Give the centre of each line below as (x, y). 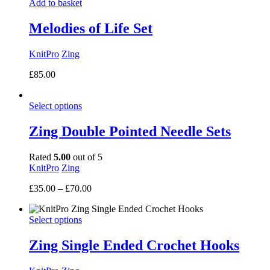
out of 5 (86, 157)
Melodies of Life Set (91, 28)
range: (103, 198)
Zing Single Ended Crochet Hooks (134, 245)
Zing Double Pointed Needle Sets (130, 131)
